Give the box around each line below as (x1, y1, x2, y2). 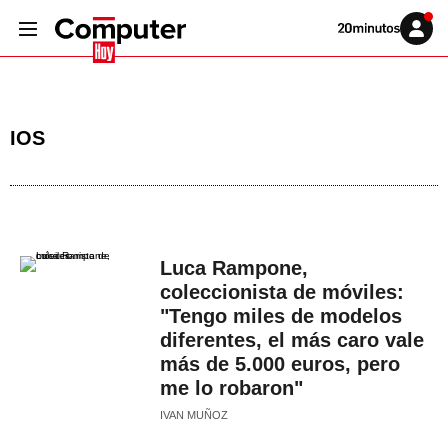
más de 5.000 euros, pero (160, 353, 400, 375)
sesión (415, 37, 445, 49)
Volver (337, 21, 365, 33)
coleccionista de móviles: (160, 281, 404, 303)
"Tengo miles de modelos (160, 305, 402, 327)
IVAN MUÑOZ (160, 409, 228, 421)
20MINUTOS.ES (337, 43, 412, 55)
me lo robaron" (160, 377, 303, 399)
